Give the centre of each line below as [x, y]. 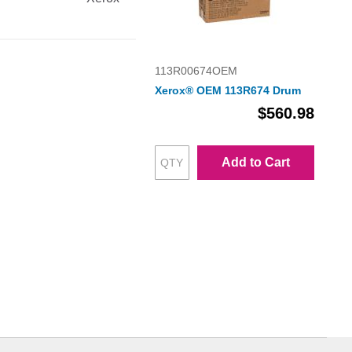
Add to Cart [255, 163]
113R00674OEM [196, 71]
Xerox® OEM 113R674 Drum [227, 91]
